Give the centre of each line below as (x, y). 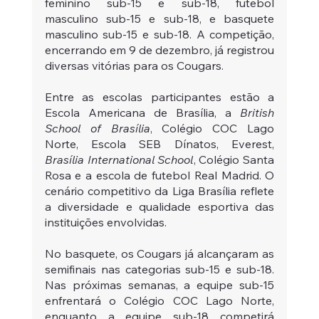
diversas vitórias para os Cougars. (134, 65)
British (257, 112)
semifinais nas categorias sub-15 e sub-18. (159, 269)
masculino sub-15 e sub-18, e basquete (159, 18)
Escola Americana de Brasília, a (142, 112)
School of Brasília (97, 128)
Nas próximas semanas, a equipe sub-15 (159, 284)
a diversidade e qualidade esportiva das (159, 206)
